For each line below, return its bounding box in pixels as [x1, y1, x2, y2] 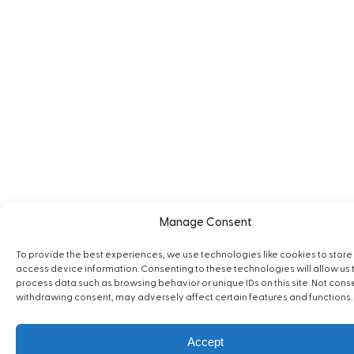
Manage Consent [159, 217, 252, 228]
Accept [187, 334, 224, 348]
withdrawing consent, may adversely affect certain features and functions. [16, 292, 352, 302]
